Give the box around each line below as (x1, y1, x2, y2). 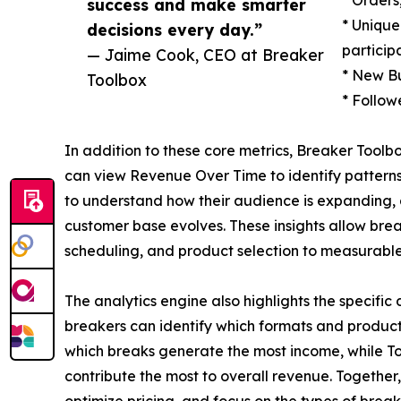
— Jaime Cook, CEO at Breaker (87, 44, 324, 64)
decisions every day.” (87, 19, 262, 39)
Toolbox (87, 69, 147, 90)
